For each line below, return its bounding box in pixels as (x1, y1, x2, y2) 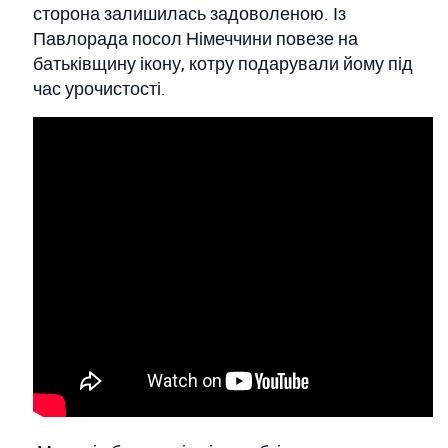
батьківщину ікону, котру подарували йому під (33, 51, 413, 75)
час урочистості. (33, 76, 166, 100)
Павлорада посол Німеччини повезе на (33, 26, 358, 50)
